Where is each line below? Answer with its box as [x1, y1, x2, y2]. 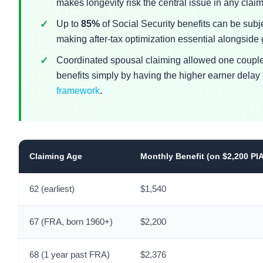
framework [56, 86, 100, 96]
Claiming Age [29, 151, 82, 161]
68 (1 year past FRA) [29, 250, 110, 259]
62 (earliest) [29, 184, 75, 194]
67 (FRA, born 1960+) [29, 217, 113, 227]
